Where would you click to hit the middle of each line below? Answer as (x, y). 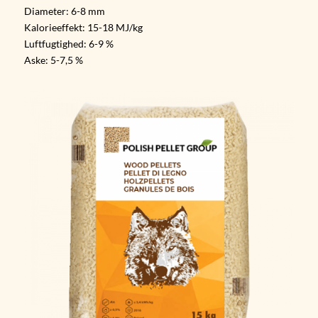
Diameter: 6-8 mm (64, 11)
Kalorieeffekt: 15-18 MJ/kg (83, 28)
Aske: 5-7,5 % (53, 60)
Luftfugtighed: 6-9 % (68, 44)
